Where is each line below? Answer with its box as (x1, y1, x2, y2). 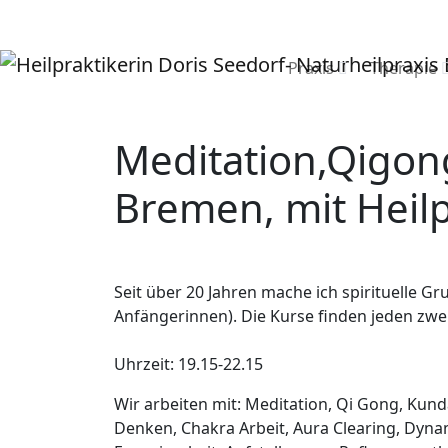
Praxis (288, 57, 334, 79)
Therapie (370, 57, 438, 79)
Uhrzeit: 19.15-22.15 (114, 353, 263, 375)
